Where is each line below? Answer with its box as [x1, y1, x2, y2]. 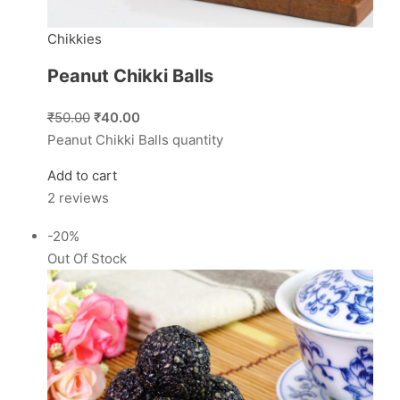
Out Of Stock [46, 249, 127, 267]
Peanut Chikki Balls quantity [46, 130, 223, 148]
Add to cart [46, 166, 117, 184]
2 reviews [46, 188, 109, 206]
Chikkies [46, 29, 102, 47]
